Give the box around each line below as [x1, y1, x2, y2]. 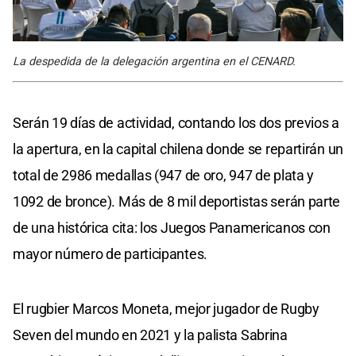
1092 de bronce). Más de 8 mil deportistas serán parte [13, 192, 341, 210]
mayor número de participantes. [13, 245, 207, 262]
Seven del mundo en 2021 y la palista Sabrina [13, 326, 288, 343]
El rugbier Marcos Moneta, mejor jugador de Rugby [13, 300, 319, 317]
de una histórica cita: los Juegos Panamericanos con [13, 219, 331, 236]
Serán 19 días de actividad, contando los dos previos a [13, 114, 339, 131]
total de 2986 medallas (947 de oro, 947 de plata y [13, 166, 315, 184]
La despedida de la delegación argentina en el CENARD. [13, 54, 296, 68]
